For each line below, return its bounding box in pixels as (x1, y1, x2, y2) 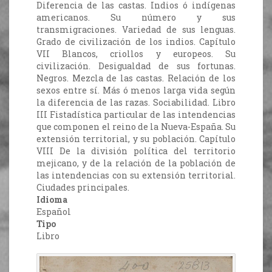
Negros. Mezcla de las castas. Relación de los (36, 72, 236, 84)
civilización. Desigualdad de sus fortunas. (36, 60, 236, 72)
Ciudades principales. (36, 182, 129, 194)
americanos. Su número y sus (36, 12, 236, 24)
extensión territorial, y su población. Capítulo (36, 133, 236, 145)
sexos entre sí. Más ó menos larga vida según (36, 84, 236, 97)
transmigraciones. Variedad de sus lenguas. (36, 24, 236, 36)
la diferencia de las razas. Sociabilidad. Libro (36, 97, 236, 109)
